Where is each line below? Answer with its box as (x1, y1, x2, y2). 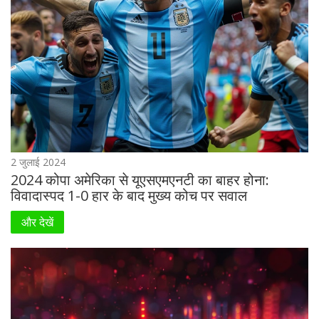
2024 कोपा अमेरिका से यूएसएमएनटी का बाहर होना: (11, 170, 269, 190)
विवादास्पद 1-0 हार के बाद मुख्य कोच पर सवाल (11, 186, 247, 206)
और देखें (21, 214, 53, 231)
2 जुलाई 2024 (11, 155, 66, 169)
